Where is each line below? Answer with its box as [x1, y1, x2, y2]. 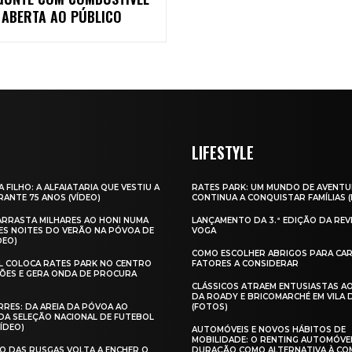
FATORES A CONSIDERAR [192, 258, 299, 269]
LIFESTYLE [192, 141, 254, 165]
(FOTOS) [192, 302, 228, 313]
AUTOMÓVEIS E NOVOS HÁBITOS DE [192, 324, 346, 335]
